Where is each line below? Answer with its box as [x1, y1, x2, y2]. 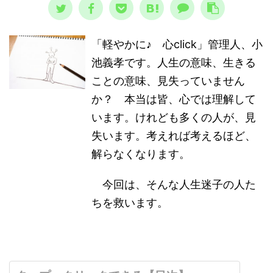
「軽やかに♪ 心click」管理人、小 [91, 38, 263, 51]
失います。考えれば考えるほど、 [91, 129, 257, 142]
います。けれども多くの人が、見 [91, 111, 257, 124]
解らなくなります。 [91, 147, 191, 160]
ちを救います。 [91, 196, 169, 209]
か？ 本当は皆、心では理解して [91, 93, 257, 105]
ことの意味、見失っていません [91, 74, 246, 87]
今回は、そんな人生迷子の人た [91, 178, 257, 191]
